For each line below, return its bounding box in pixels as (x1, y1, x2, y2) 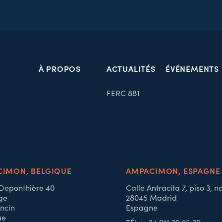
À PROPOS (38, 63, 81, 74)
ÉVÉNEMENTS (166, 63, 219, 74)
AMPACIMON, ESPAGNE (125, 165, 221, 176)
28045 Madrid (125, 192, 177, 203)
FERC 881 (106, 88, 140, 98)
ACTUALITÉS (106, 63, 156, 74)
